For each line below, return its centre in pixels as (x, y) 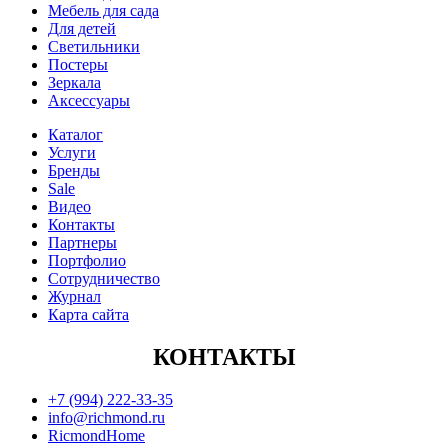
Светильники (94, 47)
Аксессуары (89, 101)
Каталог (75, 135)
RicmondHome (96, 436)
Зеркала (74, 83)
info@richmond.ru (106, 418)
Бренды (74, 171)
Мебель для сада (103, 11)
